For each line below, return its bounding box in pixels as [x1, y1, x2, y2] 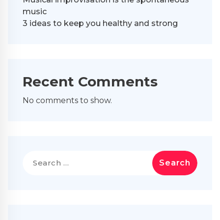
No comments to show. [23, 95, 112, 105]
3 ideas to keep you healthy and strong [23, 18, 178, 28]
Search [22, 151, 50, 161]
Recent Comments [23, 73, 158, 90]
